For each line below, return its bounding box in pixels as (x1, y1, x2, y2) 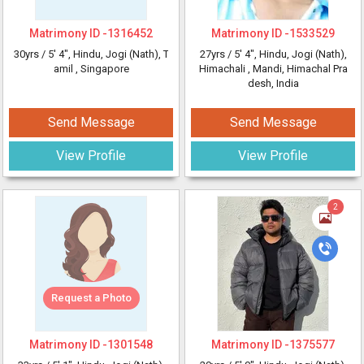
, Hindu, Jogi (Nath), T (68, 48, 168, 60)
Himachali (198, 63, 248, 75)
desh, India (247, 77, 299, 89)
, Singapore (75, 63, 129, 75)
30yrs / (14, 48, 48, 60)
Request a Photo (50, 292, 132, 304)
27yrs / (199, 48, 234, 60)
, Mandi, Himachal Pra (247, 63, 348, 75)
